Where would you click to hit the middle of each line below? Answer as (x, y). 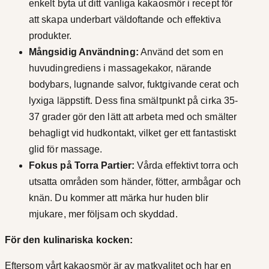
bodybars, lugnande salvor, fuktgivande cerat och (134, 84)
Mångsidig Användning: (84, 52)
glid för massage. (66, 149)
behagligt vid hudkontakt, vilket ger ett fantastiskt (133, 133)
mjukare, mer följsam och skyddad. (103, 214)
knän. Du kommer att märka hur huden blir (119, 198)
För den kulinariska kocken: (69, 240)
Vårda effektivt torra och (186, 165)
